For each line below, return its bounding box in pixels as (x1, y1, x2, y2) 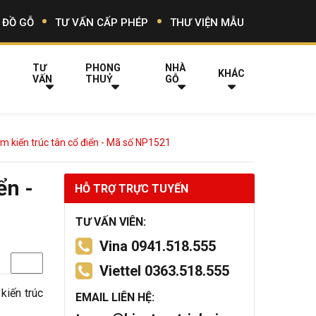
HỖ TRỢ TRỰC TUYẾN (75, 181, 188, 195)
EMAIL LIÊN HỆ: (75, 291, 154, 304)
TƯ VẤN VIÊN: (75, 215, 146, 229)
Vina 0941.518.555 (99, 238, 216, 255)
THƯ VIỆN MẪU (169, 16, 244, 29)
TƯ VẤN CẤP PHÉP (55, 16, 149, 29)
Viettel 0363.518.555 (99, 262, 229, 279)
